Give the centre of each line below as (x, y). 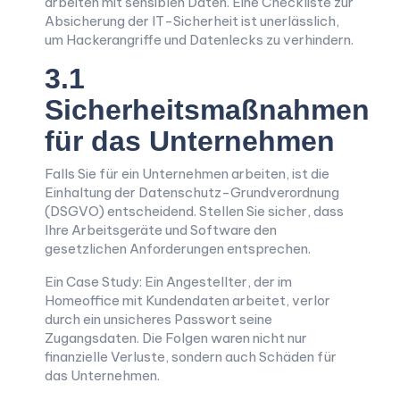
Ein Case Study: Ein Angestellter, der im (168, 282)
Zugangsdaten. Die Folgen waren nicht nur (176, 338)
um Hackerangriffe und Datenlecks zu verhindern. (199, 40)
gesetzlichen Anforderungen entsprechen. (178, 249)
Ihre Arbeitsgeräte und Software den (161, 230)
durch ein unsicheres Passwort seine (158, 319)
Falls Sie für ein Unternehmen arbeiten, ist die (187, 174)
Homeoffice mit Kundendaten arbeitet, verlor (187, 300)
